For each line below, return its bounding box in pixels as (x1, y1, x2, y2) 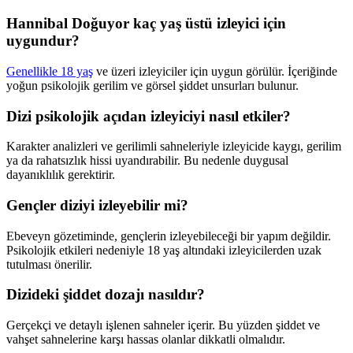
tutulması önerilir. (6, 257, 92, 271)
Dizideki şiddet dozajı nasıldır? (6, 286, 205, 303)
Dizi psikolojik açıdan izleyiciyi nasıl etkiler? (6, 107, 291, 124)
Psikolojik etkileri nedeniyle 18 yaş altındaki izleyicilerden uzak (6, 243, 321, 257)
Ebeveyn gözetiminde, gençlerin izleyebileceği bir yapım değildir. (6, 229, 331, 243)
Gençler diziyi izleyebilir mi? (6, 196, 188, 214)
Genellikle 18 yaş (6, 64, 93, 78)
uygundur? (6, 32, 80, 50)
